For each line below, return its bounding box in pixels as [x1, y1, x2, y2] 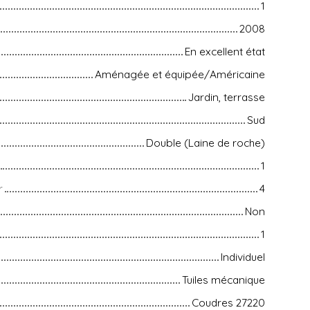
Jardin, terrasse [188, 89, 265, 104]
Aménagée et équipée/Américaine [95, 66, 265, 81]
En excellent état [185, 44, 265, 58]
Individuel [221, 249, 265, 264]
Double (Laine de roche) [146, 135, 265, 149]
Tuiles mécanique [182, 272, 265, 286]
